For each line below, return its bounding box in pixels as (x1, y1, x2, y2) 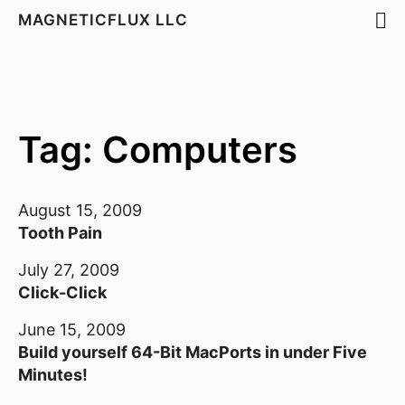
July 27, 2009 (18, 260, 119, 279)
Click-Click (18, 283, 107, 302)
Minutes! (18, 365, 88, 384)
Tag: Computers (18, 127, 297, 172)
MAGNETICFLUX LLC (18, 11, 193, 29)
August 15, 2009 (18, 201, 142, 220)
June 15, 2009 (18, 320, 126, 339)
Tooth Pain (18, 223, 102, 242)
